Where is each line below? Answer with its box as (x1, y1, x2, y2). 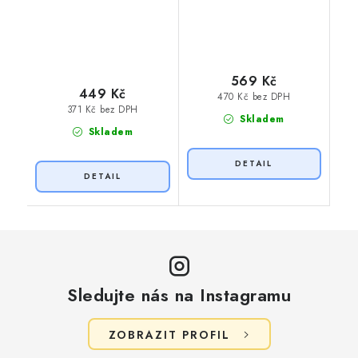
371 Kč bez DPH (66, 103, 138, 117)
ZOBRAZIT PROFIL (108, 326, 230, 343)
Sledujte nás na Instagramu (67, 281, 291, 308)
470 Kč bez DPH (217, 90, 291, 104)
